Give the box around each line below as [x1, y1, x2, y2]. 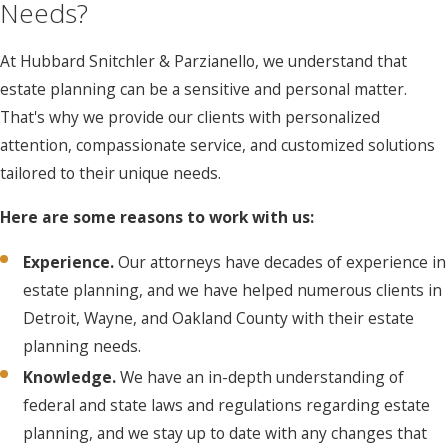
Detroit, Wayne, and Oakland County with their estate [23, 306, 415, 329]
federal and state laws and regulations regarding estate [23, 394, 431, 416]
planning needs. [23, 334, 142, 357]
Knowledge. [23, 366, 121, 388]
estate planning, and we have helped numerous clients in [23, 278, 443, 301]
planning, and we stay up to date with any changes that [23, 422, 428, 444]
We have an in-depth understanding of [120, 366, 405, 388]
